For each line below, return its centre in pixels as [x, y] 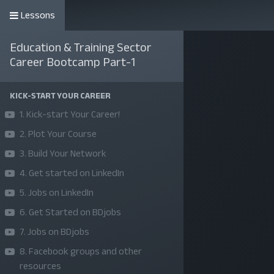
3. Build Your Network [63, 154]
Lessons [38, 15]
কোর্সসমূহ [203, 20]
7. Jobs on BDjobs [54, 232]
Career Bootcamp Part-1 [72, 62]
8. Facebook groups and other [81, 251]
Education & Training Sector [81, 47]
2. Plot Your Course [58, 134]
